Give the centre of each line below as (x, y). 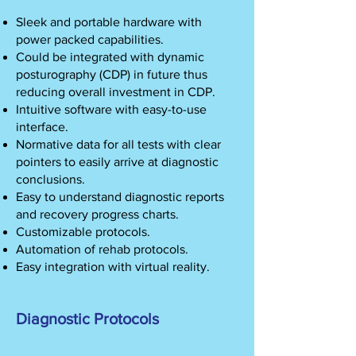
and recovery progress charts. (97, 214)
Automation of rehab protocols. (102, 249)
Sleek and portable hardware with (109, 22)
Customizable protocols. (83, 232)
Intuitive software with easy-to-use (111, 109)
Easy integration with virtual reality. (113, 267)
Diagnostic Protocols (87, 319)
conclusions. (50, 179)
